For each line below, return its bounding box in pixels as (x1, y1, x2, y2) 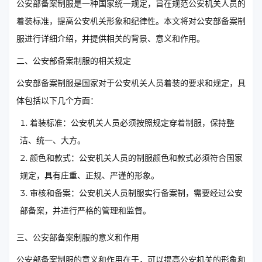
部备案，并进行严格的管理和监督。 (20, 205, 151, 216)
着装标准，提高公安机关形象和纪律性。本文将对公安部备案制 (16, 15, 246, 26)
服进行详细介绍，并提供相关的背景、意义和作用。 (16, 33, 205, 44)
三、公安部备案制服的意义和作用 (16, 232, 139, 243)
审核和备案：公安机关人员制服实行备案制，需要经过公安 (30, 187, 243, 198)
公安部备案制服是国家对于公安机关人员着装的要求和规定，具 (16, 77, 246, 88)
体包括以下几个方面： (16, 95, 98, 106)
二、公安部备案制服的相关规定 (16, 55, 131, 66)
